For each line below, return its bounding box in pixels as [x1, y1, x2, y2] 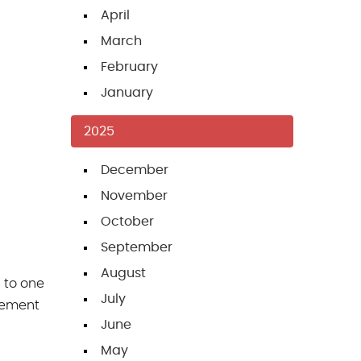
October [101, 215, 154, 229]
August [101, 267, 146, 280]
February [101, 60, 158, 74]
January [101, 86, 153, 100]
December [101, 164, 168, 177]
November [101, 189, 168, 203]
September [101, 241, 172, 255]
